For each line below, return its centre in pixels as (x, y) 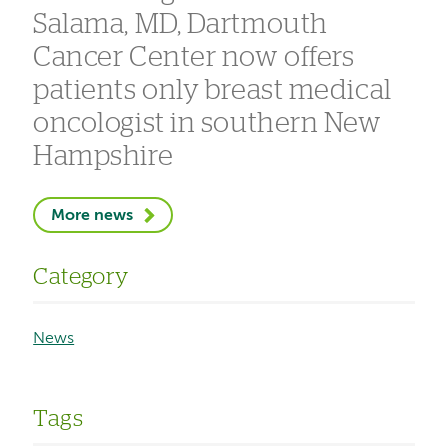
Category (81, 278)
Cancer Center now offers (194, 58)
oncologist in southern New (207, 124)
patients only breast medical (212, 91)
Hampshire (103, 157)
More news (92, 216)
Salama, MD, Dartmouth (180, 25)
